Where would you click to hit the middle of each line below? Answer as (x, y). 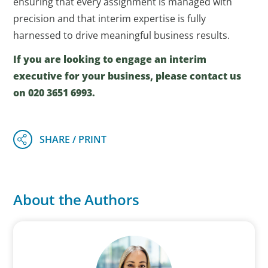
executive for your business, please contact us (127, 76)
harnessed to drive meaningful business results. (122, 36)
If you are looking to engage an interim (110, 60)
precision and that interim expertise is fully (110, 19)
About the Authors (76, 200)
